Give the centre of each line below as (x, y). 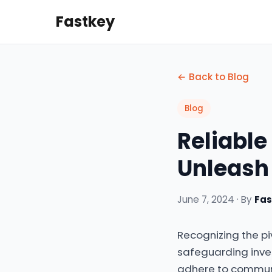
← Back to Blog (213, 77)
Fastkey (85, 22)
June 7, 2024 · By (216, 199)
